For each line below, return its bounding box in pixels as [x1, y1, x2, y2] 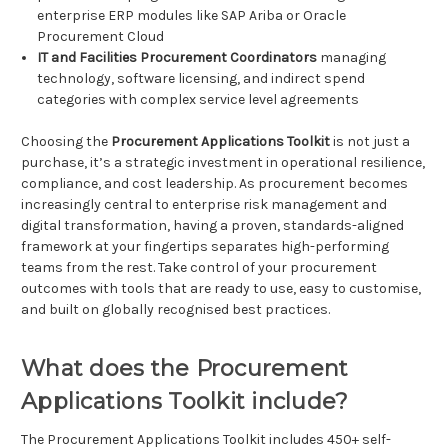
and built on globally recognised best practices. [21, 301, 330, 319]
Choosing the [21, 133, 111, 151]
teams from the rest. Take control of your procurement [21, 259, 377, 277]
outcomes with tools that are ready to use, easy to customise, [21, 280, 421, 298]
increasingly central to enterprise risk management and [21, 196, 387, 214]
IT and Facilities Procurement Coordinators [37, 49, 318, 67]
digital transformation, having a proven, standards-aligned [21, 217, 404, 235]
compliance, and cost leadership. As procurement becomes [21, 175, 408, 193]
